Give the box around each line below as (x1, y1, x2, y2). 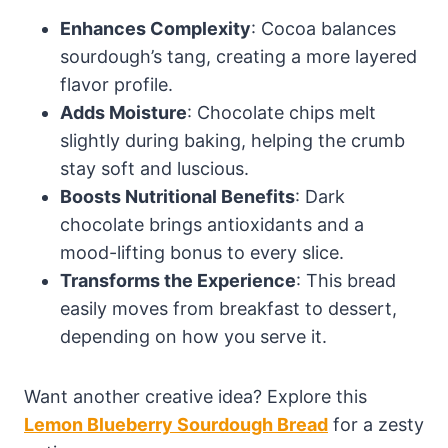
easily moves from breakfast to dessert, (60, 297, 397, 319)
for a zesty (328, 413, 424, 435)
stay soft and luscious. (60, 157, 249, 179)
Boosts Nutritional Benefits (60, 185, 295, 207)
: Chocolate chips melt (187, 101, 376, 123)
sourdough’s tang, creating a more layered (60, 45, 417, 67)
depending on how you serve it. (60, 325, 327, 347)
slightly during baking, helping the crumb (60, 129, 405, 151)
